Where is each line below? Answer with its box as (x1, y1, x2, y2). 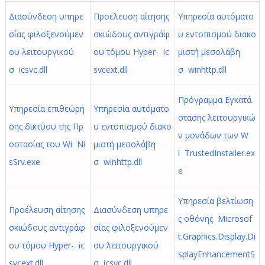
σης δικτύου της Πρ (8, 121, 83, 132)
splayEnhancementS (177, 248, 255, 260)
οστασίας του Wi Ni (8, 138, 85, 150)
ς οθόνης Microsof (177, 213, 252, 224)
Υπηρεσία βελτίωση (177, 195, 253, 206)
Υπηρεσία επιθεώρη (8, 103, 85, 114)
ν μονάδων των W (177, 130, 248, 141)
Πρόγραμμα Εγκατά (177, 94, 251, 105)
